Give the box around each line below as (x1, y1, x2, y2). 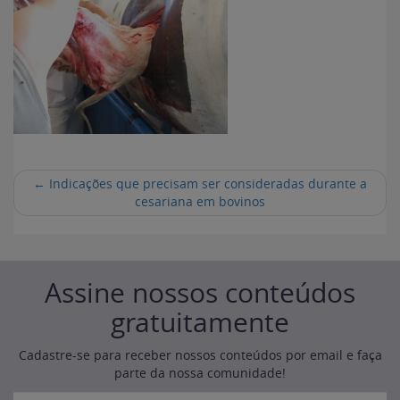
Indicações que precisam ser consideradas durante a (46, 175, 367, 192)
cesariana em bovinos (135, 193, 265, 210)
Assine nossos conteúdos (45, 275, 355, 311)
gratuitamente (111, 304, 289, 340)
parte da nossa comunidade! (114, 364, 286, 381)
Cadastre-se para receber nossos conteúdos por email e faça (18, 346, 382, 363)
